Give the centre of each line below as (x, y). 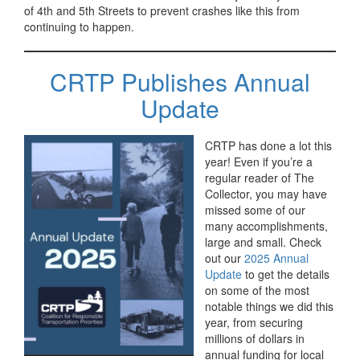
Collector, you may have (266, 194)
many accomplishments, (266, 226)
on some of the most (257, 290)
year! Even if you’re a (259, 162)
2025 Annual (276, 258)
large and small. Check (263, 242)
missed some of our (255, 210)
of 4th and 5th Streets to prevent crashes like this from (162, 11)
